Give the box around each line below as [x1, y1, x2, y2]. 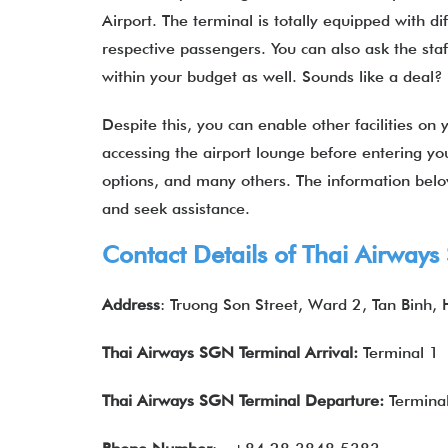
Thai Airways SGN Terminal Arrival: [102, 343, 358, 362]
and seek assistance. [102, 199, 260, 218]
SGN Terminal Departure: [199, 391, 384, 410]
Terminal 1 [358, 343, 439, 362]
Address [102, 295, 160, 314]
